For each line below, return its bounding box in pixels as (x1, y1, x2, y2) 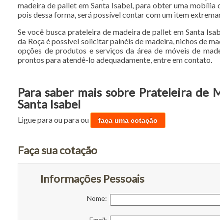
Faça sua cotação (18, 143, 98, 157)
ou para (54, 115, 81, 125)
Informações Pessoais (40, 172, 145, 186)
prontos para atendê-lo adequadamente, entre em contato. (18, 55, 213, 65)
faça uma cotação (98, 116, 158, 125)
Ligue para (18, 115, 55, 125)
